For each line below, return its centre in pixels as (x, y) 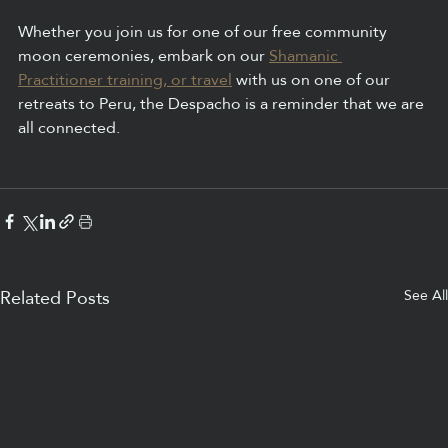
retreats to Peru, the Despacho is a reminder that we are (223, 103)
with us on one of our (313, 79)
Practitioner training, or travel (125, 79)
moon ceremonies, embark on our (143, 55)
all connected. (69, 127)
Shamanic (305, 55)
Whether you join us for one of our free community (204, 31)
